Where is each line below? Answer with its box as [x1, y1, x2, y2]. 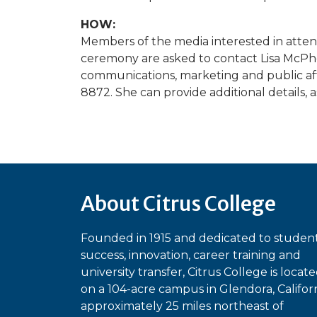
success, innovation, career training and [81, 248, 301, 263]
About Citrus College [81, 191, 276, 217]
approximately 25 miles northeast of [81, 299, 284, 313]
